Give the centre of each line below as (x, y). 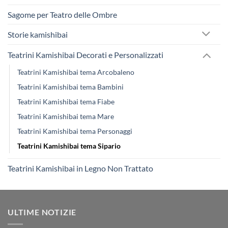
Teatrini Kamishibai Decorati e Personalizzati (85, 54)
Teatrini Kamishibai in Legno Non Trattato (80, 168)
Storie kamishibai (38, 34)
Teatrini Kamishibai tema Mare (66, 116)
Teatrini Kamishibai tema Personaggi (75, 131)
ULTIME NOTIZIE (42, 212)
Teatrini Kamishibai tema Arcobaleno (76, 72)
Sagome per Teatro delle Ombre (62, 15)
